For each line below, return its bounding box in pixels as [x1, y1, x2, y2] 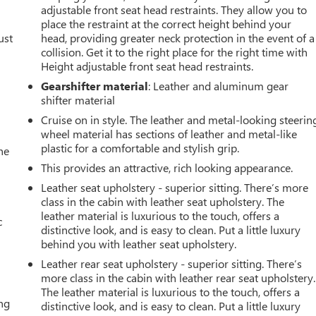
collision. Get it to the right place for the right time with [41, 44, 308, 60]
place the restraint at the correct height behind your [41, 16, 292, 32]
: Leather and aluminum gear [148, 78, 289, 94]
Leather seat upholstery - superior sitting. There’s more [41, 180, 309, 195]
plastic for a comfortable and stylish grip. [41, 140, 240, 156]
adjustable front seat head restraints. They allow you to [41, 2, 308, 18]
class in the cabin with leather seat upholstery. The [41, 194, 285, 209]
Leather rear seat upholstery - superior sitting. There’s [41, 256, 303, 272]
